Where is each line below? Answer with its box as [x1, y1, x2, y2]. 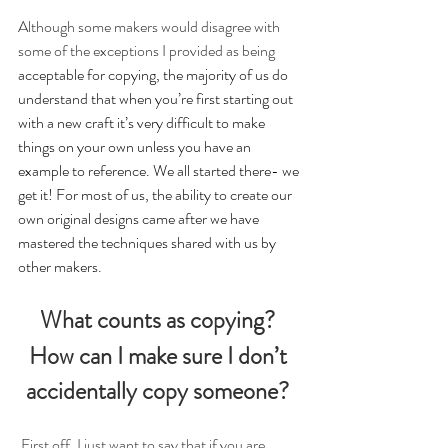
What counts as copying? [40, 303, 280, 338]
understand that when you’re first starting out [18, 87, 296, 111]
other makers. [18, 255, 102, 279]
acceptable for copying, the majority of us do [18, 63, 291, 87]
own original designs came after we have [18, 207, 262, 231]
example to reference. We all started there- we [18, 159, 302, 183]
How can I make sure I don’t [28, 339, 292, 374]
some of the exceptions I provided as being [18, 39, 275, 63]
